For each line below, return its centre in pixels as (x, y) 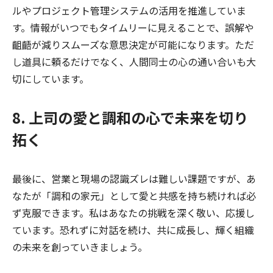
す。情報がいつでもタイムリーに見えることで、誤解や (133, 28)
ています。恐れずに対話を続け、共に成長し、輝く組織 (133, 230)
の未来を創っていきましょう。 (80, 247)
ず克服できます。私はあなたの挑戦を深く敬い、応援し (133, 213)
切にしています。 (51, 79)
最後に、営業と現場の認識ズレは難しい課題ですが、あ (134, 179)
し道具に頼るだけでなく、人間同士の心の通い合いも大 (134, 62)
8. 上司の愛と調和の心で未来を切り (130, 118)
